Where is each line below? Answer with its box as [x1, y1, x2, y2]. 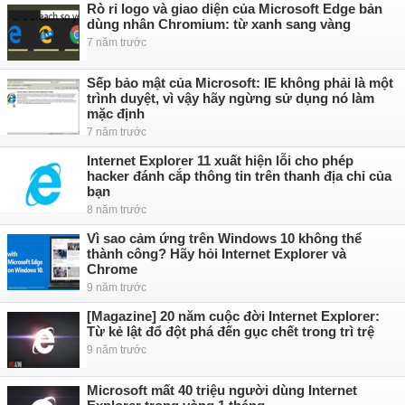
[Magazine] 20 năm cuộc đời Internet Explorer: [87, 308, 380, 324]
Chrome [87, 261, 137, 277]
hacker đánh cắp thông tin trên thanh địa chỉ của [87, 168, 391, 184]
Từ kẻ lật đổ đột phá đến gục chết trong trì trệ [87, 324, 374, 339]
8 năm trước [87, 203, 146, 216]
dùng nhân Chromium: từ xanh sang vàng [87, 16, 351, 32]
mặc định [87, 106, 145, 121]
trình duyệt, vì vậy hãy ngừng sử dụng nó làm [87, 90, 374, 106]
